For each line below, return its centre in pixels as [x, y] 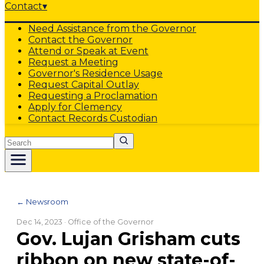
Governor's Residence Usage [95, 73]
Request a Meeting [73, 62]
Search [21, 138]
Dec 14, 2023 [39, 222]
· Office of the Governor [108, 222]
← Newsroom [42, 202]
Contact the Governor [80, 40]
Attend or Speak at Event [88, 51]
